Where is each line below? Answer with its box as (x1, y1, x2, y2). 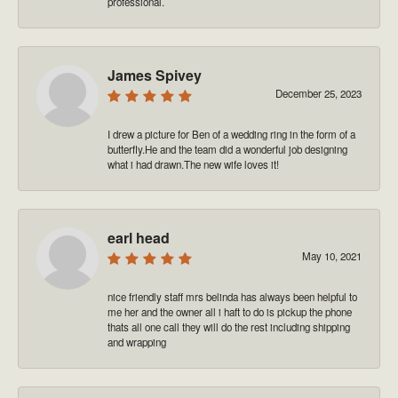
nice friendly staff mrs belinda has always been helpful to (107, 289, 357, 304)
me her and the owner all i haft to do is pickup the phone (107, 304, 352, 319)
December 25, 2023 (275, 85, 362, 100)
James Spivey (107, 64, 202, 85)
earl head (107, 227, 170, 248)
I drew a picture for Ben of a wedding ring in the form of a (107, 126, 355, 141)
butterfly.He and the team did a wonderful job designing (107, 141, 347, 156)
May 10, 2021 (302, 248, 362, 263)
